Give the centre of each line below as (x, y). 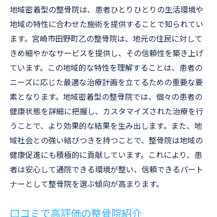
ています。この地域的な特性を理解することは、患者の (106, 68)
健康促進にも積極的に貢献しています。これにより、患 (106, 155)
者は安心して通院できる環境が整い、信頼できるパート (107, 170)
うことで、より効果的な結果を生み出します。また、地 (106, 126)
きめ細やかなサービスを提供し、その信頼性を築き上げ (107, 54)
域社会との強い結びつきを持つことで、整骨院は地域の (106, 141)
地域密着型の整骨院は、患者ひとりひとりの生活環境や (107, 10)
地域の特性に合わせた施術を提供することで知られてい (107, 24)
